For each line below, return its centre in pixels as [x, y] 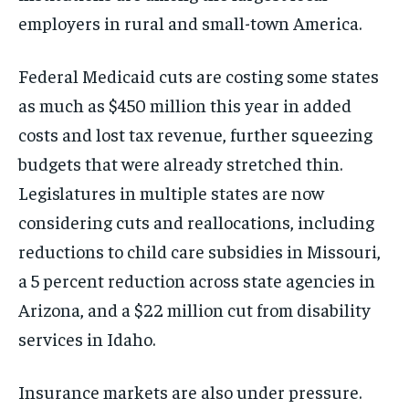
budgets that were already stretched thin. [180, 163]
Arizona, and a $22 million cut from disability [194, 309]
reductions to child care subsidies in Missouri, [199, 251]
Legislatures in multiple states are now [171, 193]
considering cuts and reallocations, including [196, 222]
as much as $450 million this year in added [185, 105]
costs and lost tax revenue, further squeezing [195, 134]
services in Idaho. [87, 339]
